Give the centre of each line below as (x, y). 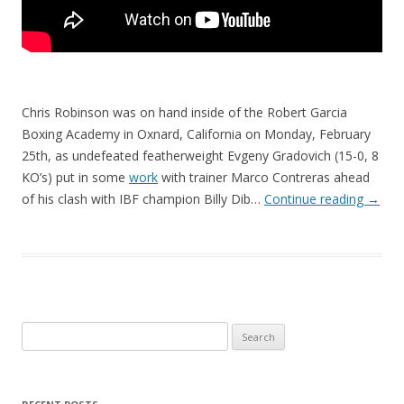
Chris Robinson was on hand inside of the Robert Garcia (184, 113)
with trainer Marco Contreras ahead (264, 178)
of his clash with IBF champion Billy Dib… (143, 199)
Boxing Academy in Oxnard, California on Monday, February (196, 134)
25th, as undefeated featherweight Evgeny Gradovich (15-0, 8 (200, 156)
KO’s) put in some (75, 178)
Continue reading (316, 199)
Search (40, 332)
